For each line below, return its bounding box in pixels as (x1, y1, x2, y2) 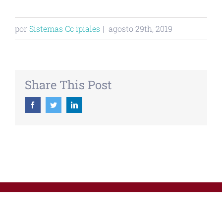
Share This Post (25, 77, 112, 93)
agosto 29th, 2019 (109, 23, 172, 34)
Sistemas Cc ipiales (29, 23, 100, 34)
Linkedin (77, 101, 103, 108)
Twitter (56, 101, 77, 108)
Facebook (36, 101, 62, 108)
